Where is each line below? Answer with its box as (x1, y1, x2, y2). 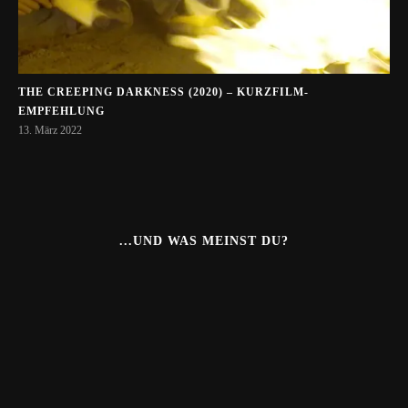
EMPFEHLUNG (18, 104, 105, 117)
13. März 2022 (18, 123, 82, 137)
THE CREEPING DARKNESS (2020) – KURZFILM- (18, 85, 309, 98)
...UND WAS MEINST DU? (119, 233, 289, 248)
